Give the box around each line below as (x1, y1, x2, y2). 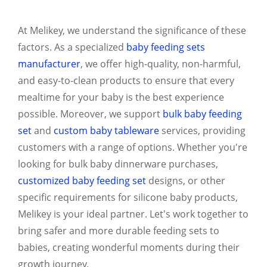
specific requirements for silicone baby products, (18, 190, 238, 204)
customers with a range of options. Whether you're (18, 140, 247, 154)
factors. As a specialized (18, 40, 126, 54)
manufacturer (18, 57, 80, 70)
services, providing (159, 123, 246, 137)
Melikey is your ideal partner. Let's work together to (18, 207, 249, 221)
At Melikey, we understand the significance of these (18, 23, 246, 37)
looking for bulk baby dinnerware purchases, (18, 157, 218, 170)
